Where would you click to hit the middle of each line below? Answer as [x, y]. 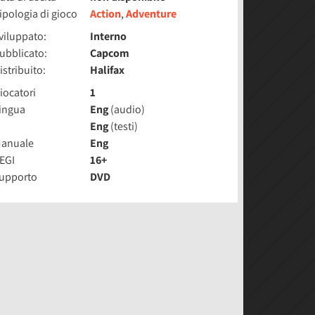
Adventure [152, 14]
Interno [109, 36]
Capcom [110, 53]
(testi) [123, 126]
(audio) [127, 109]
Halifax [108, 70]
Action [106, 14]
